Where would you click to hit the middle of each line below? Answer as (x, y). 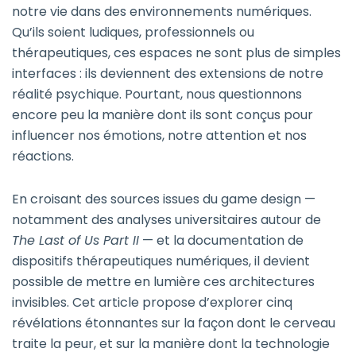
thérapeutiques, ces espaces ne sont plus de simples (176, 53)
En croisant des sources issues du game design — (164, 199)
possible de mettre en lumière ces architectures (163, 282)
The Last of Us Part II (75, 241)
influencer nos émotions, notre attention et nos (159, 136)
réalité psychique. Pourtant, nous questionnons (157, 95)
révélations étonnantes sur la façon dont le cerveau (174, 323)
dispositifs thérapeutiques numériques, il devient (161, 261)
